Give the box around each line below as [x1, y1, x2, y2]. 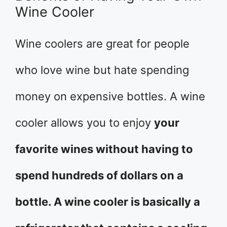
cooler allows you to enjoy [15, 116, 154, 129]
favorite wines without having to [15, 142, 193, 156]
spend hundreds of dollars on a [15, 169, 183, 182]
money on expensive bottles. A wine [15, 90, 205, 103]
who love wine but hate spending [15, 63, 189, 77]
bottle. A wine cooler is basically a [15, 195, 200, 208]
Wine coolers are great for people [15, 37, 190, 50]
